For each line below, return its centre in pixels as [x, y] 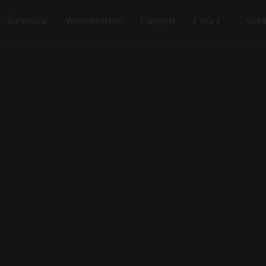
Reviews [27, 20]
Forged [158, 20]
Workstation [94, 20]
